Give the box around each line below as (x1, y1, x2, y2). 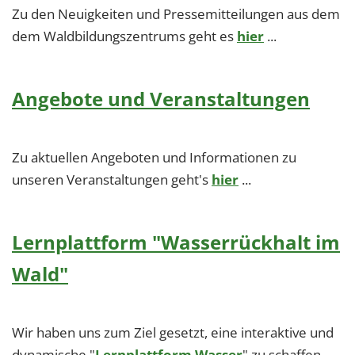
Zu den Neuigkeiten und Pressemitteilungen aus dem (12, 4, 340, 23)
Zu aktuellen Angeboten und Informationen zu (12, 147, 296, 166)
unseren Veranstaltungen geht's (12, 170, 212, 189)
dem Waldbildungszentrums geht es (12, 26, 237, 45)
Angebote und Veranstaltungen (12, 85, 310, 112)
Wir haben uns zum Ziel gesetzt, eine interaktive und (12, 323, 334, 342)
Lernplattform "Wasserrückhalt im (12, 228, 340, 255)
